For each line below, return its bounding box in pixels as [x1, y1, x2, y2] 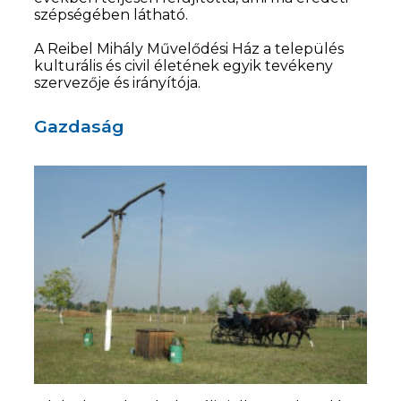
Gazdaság [34, 115, 125, 138]
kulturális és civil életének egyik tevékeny [34, 57, 334, 75]
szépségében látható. [34, 6, 189, 24]
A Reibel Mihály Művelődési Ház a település [34, 40, 345, 58]
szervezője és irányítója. [34, 74, 209, 92]
